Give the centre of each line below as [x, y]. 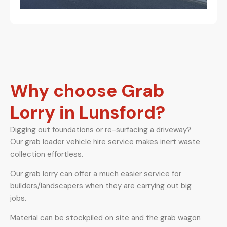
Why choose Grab [87, 91]
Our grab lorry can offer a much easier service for [96, 174]
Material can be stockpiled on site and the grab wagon [105, 218]
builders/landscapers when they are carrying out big [101, 186]
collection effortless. [47, 154]
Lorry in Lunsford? [88, 112]
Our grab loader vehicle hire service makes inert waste [105, 142]
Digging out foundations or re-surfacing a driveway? [101, 130]
